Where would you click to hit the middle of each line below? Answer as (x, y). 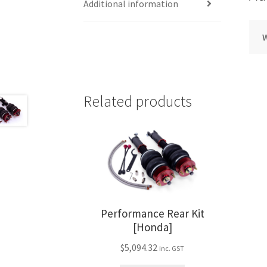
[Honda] (152, 227)
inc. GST (172, 249)
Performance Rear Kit (152, 214)
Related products (138, 102)
